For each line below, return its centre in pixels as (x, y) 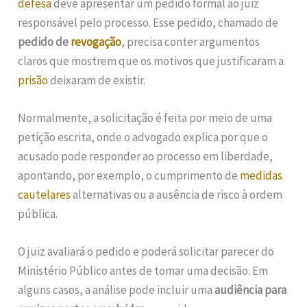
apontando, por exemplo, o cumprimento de (129, 176)
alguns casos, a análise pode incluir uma (116, 290)
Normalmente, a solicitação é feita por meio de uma (145, 118)
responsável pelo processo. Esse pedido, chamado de (148, 22)
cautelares (45, 195)
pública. (38, 214)
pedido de (45, 41)
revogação (96, 41)
